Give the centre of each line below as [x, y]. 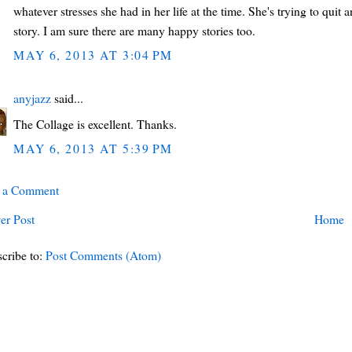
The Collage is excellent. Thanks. [95, 124]
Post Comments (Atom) [104, 255]
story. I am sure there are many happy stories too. [135, 30]
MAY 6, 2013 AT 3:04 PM [93, 54]
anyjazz [33, 98]
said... [68, 98]
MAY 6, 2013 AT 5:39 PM [93, 148]
